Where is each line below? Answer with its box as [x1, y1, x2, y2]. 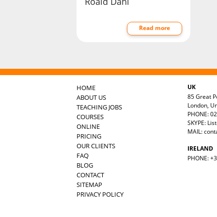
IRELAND [187, 144, 213, 153]
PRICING [77, 131, 101, 140]
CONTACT [77, 170, 104, 179]
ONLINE [77, 122, 100, 131]
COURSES [77, 112, 104, 121]
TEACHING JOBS [77, 102, 122, 111]
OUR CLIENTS [77, 141, 115, 150]
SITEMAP [77, 180, 102, 189]
